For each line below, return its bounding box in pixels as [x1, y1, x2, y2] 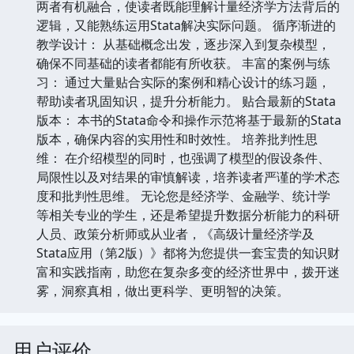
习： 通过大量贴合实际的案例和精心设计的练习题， [36, 73, 330, 91]
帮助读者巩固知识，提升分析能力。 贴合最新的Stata [36, 92, 336, 110]
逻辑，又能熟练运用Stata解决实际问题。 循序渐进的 [36, 16, 336, 34]
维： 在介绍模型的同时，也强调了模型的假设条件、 [36, 149, 330, 167]
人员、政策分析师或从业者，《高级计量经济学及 [36, 224, 314, 243]
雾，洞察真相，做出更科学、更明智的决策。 [36, 281, 289, 299]
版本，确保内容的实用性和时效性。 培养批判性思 [36, 130, 318, 148]
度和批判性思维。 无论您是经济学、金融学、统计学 [36, 186, 330, 205]
